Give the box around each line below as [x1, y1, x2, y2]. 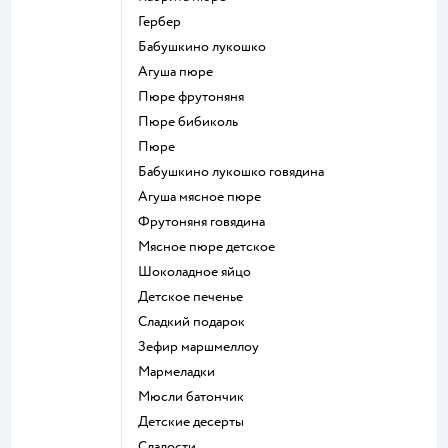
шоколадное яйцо [152, 262, 251, 280]
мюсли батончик [150, 387, 244, 405]
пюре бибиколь [149, 112, 238, 130]
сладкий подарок [147, 312, 245, 330]
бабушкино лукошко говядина [147, 162, 324, 180]
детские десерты [148, 412, 244, 430]
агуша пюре [148, 62, 213, 80]
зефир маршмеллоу [146, 337, 259, 355]
